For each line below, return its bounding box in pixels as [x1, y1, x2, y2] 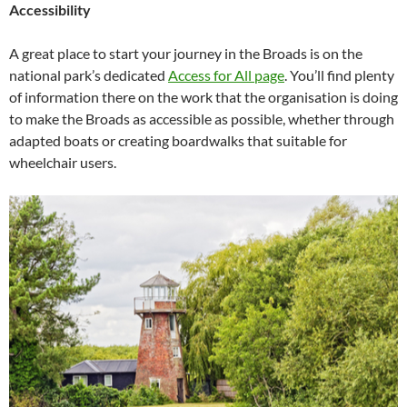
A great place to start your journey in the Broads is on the [9, 44, 362, 62]
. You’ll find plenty [284, 65, 394, 84]
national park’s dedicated [9, 65, 168, 84]
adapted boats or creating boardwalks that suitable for [9, 131, 347, 149]
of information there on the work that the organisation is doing [9, 87, 398, 105]
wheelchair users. [9, 153, 116, 171]
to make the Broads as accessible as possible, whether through [9, 109, 394, 127]
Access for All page [168, 65, 284, 84]
